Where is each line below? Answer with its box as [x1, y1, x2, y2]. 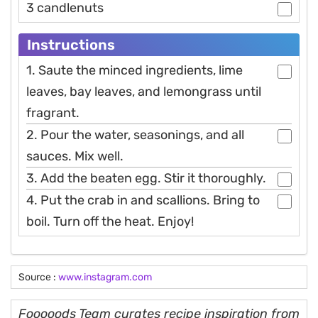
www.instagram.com [58, 271, 152, 284]
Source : [18, 271, 58, 284]
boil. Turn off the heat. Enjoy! [26, 214, 194, 230]
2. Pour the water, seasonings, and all [26, 127, 244, 143]
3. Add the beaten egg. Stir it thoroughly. [26, 170, 266, 187]
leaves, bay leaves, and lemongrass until [26, 84, 261, 100]
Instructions [27, 36, 115, 54]
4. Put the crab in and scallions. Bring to [26, 192, 260, 209]
